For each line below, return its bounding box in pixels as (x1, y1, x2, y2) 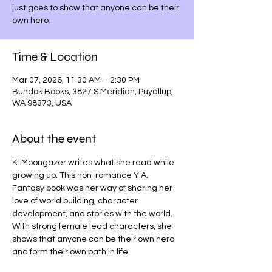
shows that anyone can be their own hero (12, 235, 176, 243)
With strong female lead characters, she (12, 222, 174, 231)
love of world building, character (12, 197, 140, 205)
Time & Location (12, 49, 98, 64)
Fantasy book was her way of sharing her (12, 184, 174, 192)
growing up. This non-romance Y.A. (12, 171, 150, 180)
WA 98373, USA (12, 99, 72, 107)
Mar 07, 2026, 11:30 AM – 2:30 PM (12, 76, 140, 84)
